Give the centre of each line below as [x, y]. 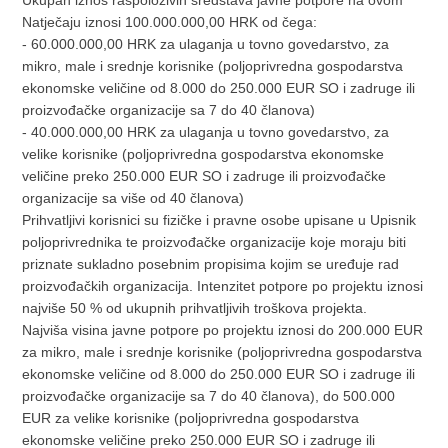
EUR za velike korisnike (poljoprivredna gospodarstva [191, 417]
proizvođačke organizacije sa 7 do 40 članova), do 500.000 [209, 395]
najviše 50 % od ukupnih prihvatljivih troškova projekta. [195, 307]
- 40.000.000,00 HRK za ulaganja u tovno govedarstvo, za [206, 131]
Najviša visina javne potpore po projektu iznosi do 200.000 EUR [223, 329]
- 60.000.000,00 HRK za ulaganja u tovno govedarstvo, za [206, 43]
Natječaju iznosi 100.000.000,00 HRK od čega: [170, 21]
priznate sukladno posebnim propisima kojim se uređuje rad [211, 263]
